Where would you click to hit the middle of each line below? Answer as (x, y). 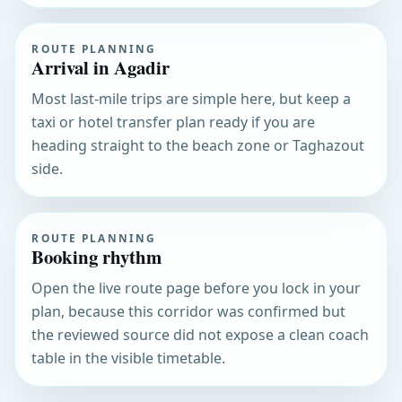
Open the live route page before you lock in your (197, 288)
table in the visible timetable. (129, 358)
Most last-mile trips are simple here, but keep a (192, 98)
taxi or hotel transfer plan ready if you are (174, 122)
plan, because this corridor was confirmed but (189, 311)
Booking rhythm (97, 256)
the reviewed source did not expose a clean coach (201, 334)
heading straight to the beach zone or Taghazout (198, 145)
